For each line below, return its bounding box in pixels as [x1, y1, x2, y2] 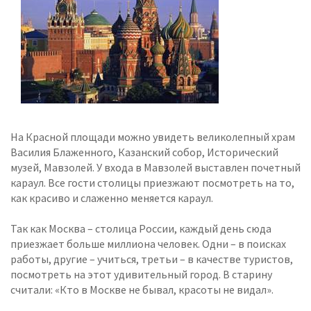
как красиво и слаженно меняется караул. [10, 191, 213, 205]
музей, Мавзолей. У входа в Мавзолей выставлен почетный [10, 160, 301, 175]
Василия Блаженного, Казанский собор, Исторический [10, 145, 278, 160]
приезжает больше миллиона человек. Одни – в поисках [10, 237, 286, 251]
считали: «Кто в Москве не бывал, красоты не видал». [10, 283, 274, 297]
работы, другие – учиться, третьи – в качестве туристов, [10, 252, 293, 267]
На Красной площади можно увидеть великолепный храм [10, 130, 295, 144]
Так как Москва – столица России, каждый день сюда [10, 221, 271, 236]
